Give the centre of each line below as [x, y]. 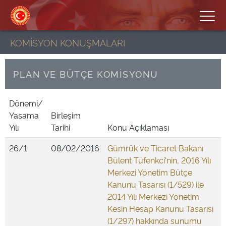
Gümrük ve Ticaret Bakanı [155, 148]
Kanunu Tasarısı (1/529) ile [156, 184]
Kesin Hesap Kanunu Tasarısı [160, 208]
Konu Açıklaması [138, 127]
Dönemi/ [26, 103]
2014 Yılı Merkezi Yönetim [153, 196]
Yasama [24, 115]
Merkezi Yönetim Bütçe [150, 172]
